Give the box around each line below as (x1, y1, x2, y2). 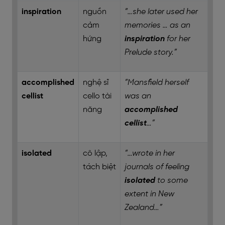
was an (125, 92, 151, 100)
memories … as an (125, 21, 190, 30)
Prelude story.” (125, 48, 177, 57)
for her (165, 35, 190, 43)
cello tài (83, 92, 111, 100)
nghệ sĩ (83, 78, 108, 87)
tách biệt (83, 163, 116, 171)
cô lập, (83, 149, 107, 158)
